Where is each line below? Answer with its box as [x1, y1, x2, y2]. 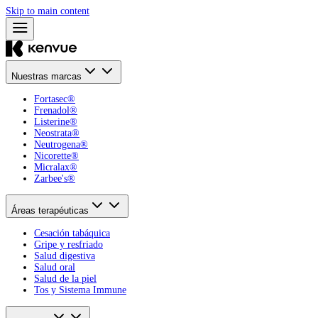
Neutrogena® [34, 139, 88, 150]
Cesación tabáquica [34, 228, 110, 238]
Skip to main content [6, 6, 89, 16]
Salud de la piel [34, 273, 97, 284]
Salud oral [34, 262, 75, 273]
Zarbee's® [34, 173, 75, 184]
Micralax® [34, 162, 77, 172]
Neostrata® [34, 128, 79, 138]
